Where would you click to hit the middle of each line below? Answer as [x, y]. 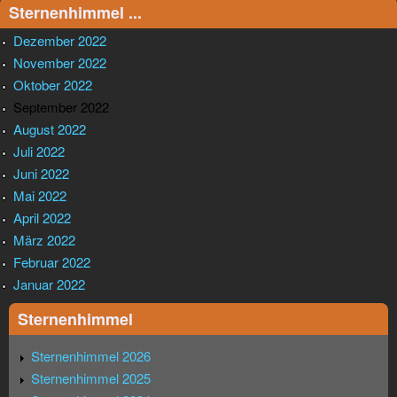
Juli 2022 [39, 152]
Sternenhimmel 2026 [91, 356]
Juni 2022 [41, 174]
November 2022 [60, 63]
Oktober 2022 [53, 85]
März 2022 [44, 240]
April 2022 [42, 218]
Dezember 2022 [60, 41]
